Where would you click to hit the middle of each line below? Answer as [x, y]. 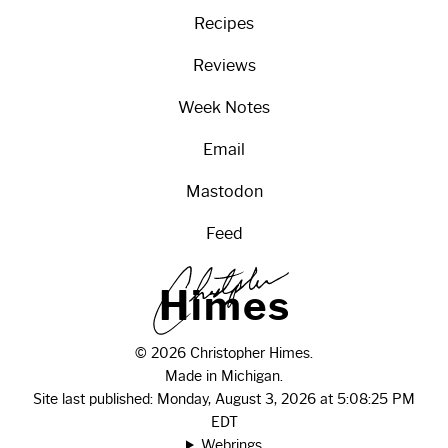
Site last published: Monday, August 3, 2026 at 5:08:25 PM [224, 398]
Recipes [224, 23]
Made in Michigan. [224, 375]
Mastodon [224, 191]
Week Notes [224, 107]
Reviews [224, 65]
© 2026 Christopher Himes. [224, 352]
